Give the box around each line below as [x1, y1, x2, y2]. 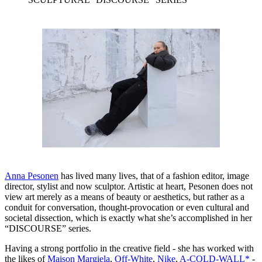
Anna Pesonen [5, 171, 58, 181]
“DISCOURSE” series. [5, 223, 91, 234]
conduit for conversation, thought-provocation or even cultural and [5, 202, 249, 213]
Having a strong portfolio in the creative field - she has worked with [5, 243, 254, 254]
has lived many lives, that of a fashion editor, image [58, 171, 249, 181]
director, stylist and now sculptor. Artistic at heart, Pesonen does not [5, 181, 253, 192]
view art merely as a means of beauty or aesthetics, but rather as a [5, 192, 244, 202]
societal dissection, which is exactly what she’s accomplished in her [5, 213, 252, 223]
